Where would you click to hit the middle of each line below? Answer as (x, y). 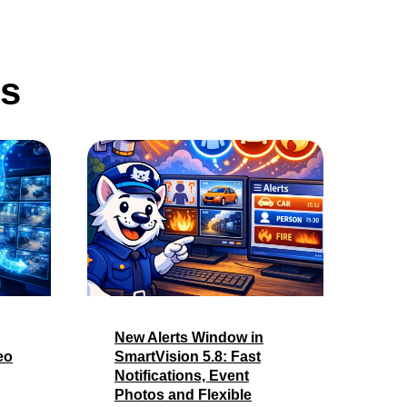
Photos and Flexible (183, 394)
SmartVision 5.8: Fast (188, 356)
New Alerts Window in (189, 337)
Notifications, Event (182, 375)
